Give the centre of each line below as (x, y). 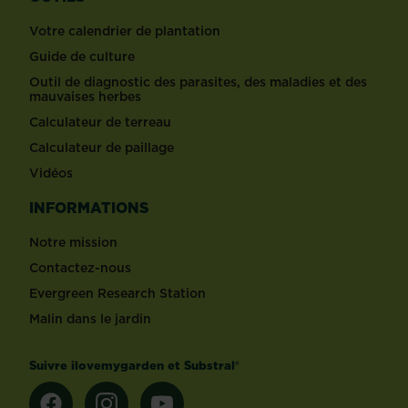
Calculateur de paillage (102, 148)
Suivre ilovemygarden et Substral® (134, 366)
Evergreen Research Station (117, 294)
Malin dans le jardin (90, 319)
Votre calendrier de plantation (125, 31)
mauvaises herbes (85, 97)
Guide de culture (82, 57)
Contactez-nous (80, 268)
